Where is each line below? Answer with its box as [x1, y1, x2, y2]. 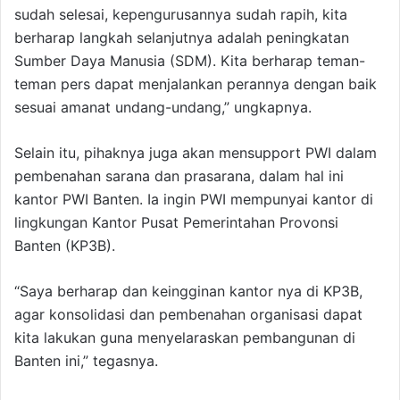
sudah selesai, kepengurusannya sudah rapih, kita [14, 5, 347, 24]
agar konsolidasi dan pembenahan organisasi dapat [14, 305, 362, 324]
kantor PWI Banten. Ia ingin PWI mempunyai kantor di [14, 190, 373, 209]
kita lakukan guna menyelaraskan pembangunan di [14, 329, 355, 347]
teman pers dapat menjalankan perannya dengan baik [14, 75, 377, 94]
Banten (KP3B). [14, 237, 115, 255]
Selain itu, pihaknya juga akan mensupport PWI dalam [14, 144, 377, 162]
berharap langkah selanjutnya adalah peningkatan [14, 29, 349, 47]
